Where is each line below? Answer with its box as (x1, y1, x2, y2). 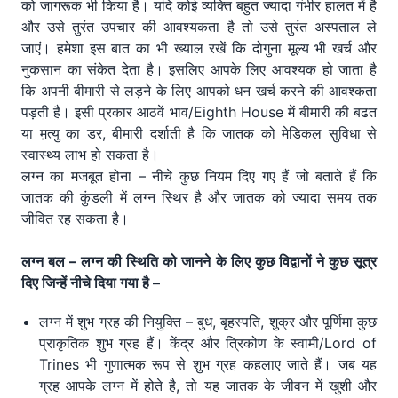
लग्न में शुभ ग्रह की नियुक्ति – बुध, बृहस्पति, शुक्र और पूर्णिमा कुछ (39, 313, 377, 331)
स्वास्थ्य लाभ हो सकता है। (21, 146, 159, 164)
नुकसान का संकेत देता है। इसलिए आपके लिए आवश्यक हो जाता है (21, 60, 377, 79)
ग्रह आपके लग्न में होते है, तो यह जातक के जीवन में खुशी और (39, 377, 377, 395)
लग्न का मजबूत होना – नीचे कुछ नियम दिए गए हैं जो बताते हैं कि (21, 167, 377, 186)
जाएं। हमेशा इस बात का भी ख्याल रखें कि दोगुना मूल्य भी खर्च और (21, 39, 377, 58)
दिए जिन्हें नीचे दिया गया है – (21, 274, 160, 292)
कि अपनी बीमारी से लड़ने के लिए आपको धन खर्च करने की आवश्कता (21, 82, 377, 100)
